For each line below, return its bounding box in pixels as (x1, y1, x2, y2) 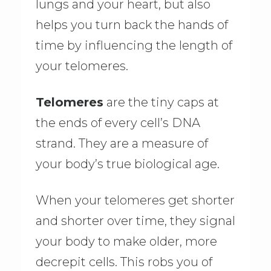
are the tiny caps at (103, 95, 219, 110)
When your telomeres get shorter (35, 193, 235, 208)
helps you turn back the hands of (35, 17, 228, 32)
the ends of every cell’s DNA (35, 116, 200, 131)
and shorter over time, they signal (35, 214, 235, 229)
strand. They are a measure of (35, 136, 208, 151)
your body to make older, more (35, 234, 217, 249)
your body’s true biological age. (35, 157, 220, 172)
